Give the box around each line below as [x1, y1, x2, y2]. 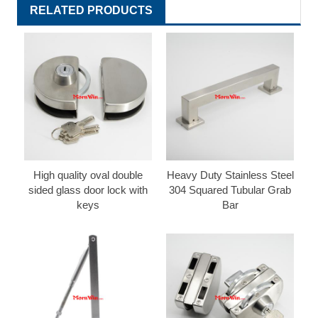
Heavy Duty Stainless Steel [166, 168, 294, 181]
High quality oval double [33, 168, 143, 181]
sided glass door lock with [28, 183, 148, 196]
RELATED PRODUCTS [30, 4, 153, 16]
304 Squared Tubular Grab [169, 183, 291, 196]
